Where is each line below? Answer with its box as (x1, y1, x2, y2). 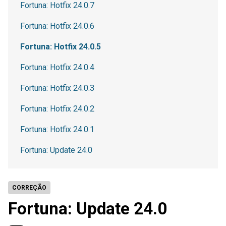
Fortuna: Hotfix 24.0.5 (20, 42, 101, 51)
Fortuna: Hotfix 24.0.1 (20, 125, 94, 134)
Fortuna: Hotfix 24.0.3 (20, 83, 94, 93)
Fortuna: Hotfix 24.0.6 (20, 21, 94, 31)
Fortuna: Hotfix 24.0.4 (20, 63, 94, 72)
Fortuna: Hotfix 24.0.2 (20, 104, 94, 114)
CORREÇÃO (12, 184, 46, 191)
